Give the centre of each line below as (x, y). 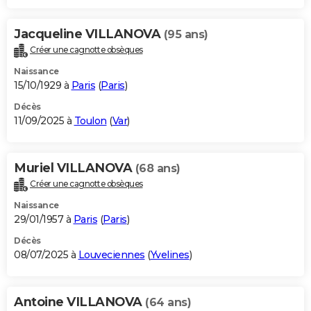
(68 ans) (158, 169)
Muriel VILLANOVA (75, 168)
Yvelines (170, 255)
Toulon (90, 121)
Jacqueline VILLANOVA (89, 34)
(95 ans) (186, 35)
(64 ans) (168, 303)
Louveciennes (111, 255)
